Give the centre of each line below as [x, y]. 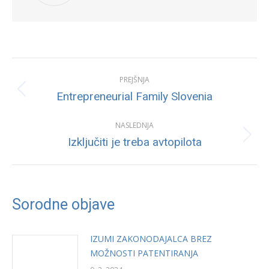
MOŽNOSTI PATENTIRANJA [144, 253]
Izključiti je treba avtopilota [134, 142]
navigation [63, 96]
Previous [150, 95]
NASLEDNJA [134, 125]
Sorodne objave [63, 204]
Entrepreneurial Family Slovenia [134, 96]
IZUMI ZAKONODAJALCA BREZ [151, 239]
